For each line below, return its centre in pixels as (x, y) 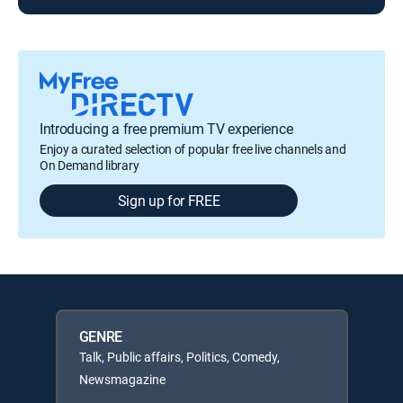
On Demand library (90, 165)
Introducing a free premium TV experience (166, 128)
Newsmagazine (122, 379)
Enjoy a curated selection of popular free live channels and (193, 148)
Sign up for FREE (169, 200)
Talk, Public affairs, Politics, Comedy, (179, 356)
